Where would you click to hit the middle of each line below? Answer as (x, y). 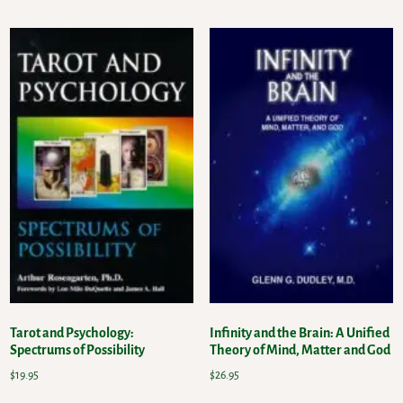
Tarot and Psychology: (72, 333)
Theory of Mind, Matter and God (300, 350)
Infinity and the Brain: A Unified (299, 333)
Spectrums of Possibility (78, 350)
